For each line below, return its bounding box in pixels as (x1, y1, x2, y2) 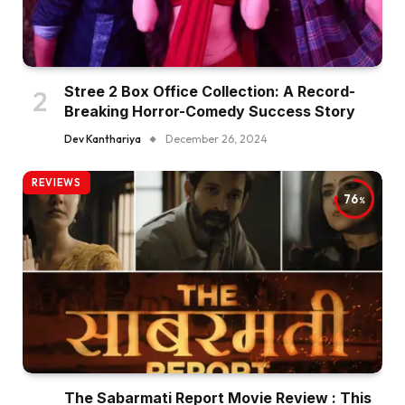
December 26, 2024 (165, 132, 268, 146)
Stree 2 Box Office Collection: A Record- (64, 82, 355, 101)
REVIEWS (32, 176, 81, 190)
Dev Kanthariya (64, 132, 141, 146)
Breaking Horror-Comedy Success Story (64, 102, 355, 121)
